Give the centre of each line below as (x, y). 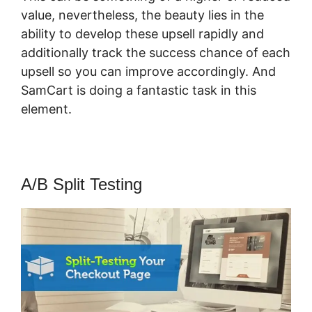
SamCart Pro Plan (127, 109)
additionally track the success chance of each (156, 53)
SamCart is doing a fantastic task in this (139, 91)
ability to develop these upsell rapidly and (142, 34)
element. (48, 109)
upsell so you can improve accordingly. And (148, 72)
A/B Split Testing (81, 185)
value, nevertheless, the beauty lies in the (142, 15)
